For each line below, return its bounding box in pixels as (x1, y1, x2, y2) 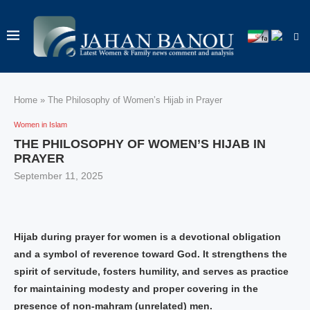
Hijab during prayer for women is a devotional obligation (14, 231, 281, 242)
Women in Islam (14, 120, 67, 129)
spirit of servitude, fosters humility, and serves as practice (14, 266, 289, 277)
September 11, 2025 (14, 170, 103, 181)
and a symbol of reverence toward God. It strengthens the (14, 248, 287, 259)
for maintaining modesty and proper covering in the (14, 283, 258, 294)
